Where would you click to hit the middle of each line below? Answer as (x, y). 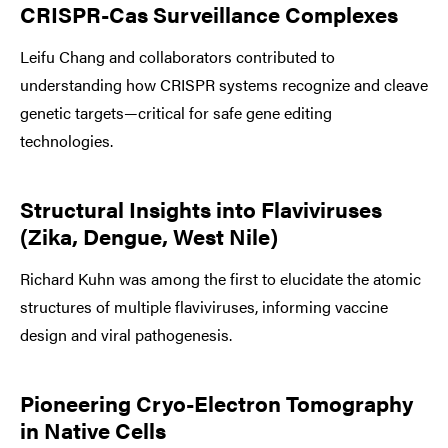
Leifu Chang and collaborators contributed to (177, 56)
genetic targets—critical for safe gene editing (176, 112)
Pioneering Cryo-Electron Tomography (216, 402)
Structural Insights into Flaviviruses (201, 208)
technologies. (66, 140)
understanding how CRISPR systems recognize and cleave (224, 84)
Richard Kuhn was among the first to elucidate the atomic (220, 278)
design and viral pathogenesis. (126, 334)
